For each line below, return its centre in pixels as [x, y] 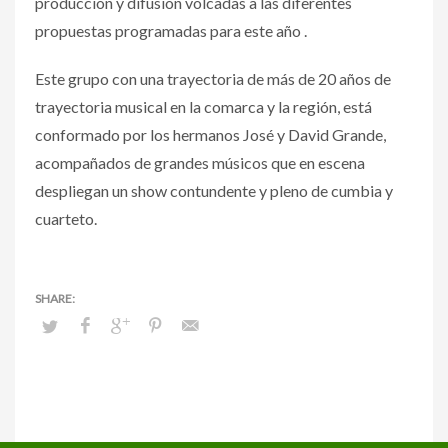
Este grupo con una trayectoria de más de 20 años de [213, 78]
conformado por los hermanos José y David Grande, [210, 134]
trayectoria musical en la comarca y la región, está [203, 106]
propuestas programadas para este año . [171, 30]
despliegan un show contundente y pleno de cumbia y [214, 190]
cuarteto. [66, 218]
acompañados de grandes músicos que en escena [200, 162]
